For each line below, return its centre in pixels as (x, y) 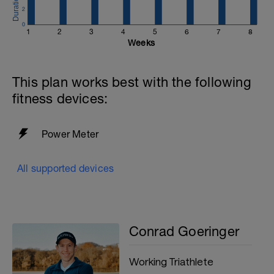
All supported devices (66, 168)
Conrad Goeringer (184, 231)
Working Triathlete (171, 261)
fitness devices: (60, 98)
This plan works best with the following (132, 82)
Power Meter (70, 134)
